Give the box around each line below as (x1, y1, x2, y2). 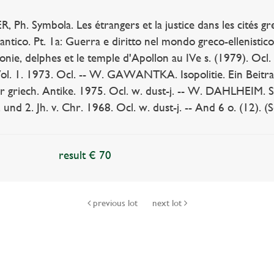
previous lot (90, 198, 140, 209)
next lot (152, 198, 184, 209)
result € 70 (59, 149, 112, 161)
